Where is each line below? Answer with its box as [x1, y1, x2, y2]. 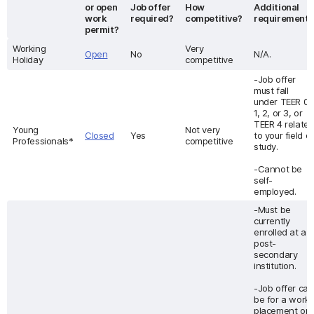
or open [85, 1, 118, 13]
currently [254, 215, 290, 226]
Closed [85, 130, 114, 141]
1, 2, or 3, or [254, 107, 303, 118]
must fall [254, 85, 289, 96]
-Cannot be [254, 163, 303, 175]
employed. [254, 186, 296, 197]
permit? [85, 24, 119, 35]
